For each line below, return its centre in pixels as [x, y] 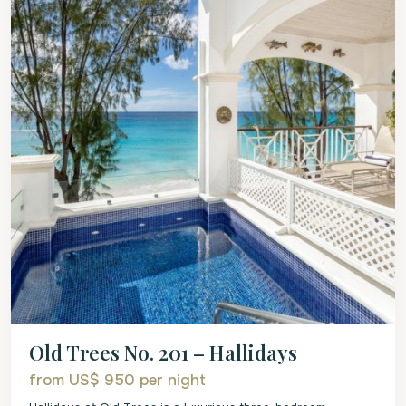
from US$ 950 [84, 380]
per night [173, 380]
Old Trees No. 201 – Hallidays [163, 352]
